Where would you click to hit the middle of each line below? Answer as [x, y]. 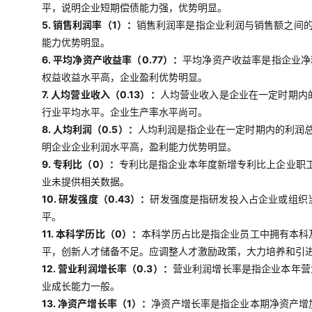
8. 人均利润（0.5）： [90, 129]
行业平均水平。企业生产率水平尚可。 [125, 112]
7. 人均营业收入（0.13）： [101, 94]
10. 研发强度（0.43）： [96, 199]
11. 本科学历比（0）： [92, 234]
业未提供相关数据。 [86, 181]
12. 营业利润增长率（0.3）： [107, 268]
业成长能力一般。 [81, 286]
